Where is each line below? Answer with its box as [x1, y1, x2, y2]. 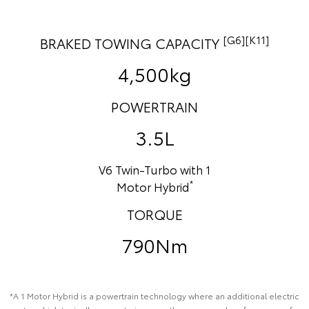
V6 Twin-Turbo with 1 [98, 161, 211, 177]
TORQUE [126, 204, 183, 223]
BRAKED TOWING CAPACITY [40, 33, 223, 52]
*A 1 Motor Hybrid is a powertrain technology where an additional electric [10, 290, 299, 301]
